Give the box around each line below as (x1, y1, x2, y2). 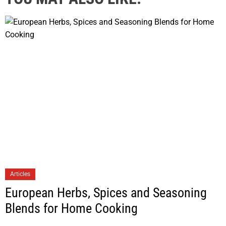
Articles (10, 170, 30, 178)
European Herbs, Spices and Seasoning (5, 185, 207, 200)
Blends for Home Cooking (5, 200, 138, 216)
